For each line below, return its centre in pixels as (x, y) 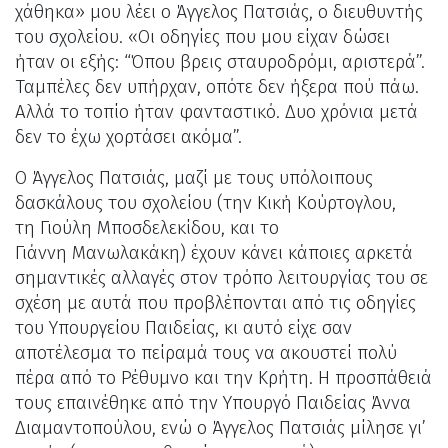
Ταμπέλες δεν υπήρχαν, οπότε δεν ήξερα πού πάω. (217, 86)
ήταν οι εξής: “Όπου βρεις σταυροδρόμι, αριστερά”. (220, 61)
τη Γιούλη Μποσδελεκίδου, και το (147, 227)
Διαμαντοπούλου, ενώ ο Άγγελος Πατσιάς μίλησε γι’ (220, 427)
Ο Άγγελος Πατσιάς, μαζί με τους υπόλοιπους (194, 177)
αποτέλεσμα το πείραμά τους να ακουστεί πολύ (206, 352)
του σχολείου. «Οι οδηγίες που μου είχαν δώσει (202, 36)
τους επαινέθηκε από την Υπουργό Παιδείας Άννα (213, 402)
